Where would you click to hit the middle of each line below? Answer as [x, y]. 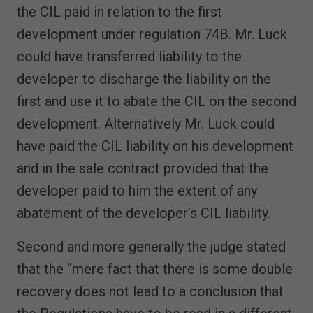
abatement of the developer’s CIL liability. [149, 213]
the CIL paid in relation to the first [119, 12]
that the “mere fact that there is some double [155, 269]
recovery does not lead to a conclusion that [150, 291]
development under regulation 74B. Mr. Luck [152, 34]
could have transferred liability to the [129, 56]
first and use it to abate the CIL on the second [156, 101]
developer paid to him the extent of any [137, 190]
